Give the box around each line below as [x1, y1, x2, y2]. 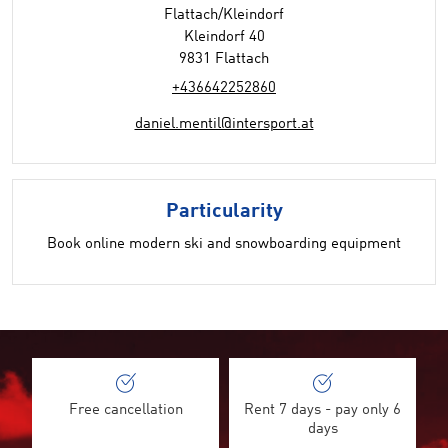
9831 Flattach [179, 52, 269, 67]
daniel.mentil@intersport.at [134, 117, 314, 132]
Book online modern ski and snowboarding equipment [47, 237, 401, 252]
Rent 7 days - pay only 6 [244, 403, 401, 418]
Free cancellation [68, 403, 183, 418]
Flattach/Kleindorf [164, 8, 284, 23]
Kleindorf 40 [183, 30, 265, 45]
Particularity [165, 202, 283, 222]
